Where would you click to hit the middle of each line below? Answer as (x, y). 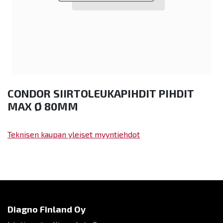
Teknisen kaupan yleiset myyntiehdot (74, 134)
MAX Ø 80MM (43, 106)
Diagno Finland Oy (47, 209)
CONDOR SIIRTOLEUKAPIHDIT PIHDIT (101, 93)
